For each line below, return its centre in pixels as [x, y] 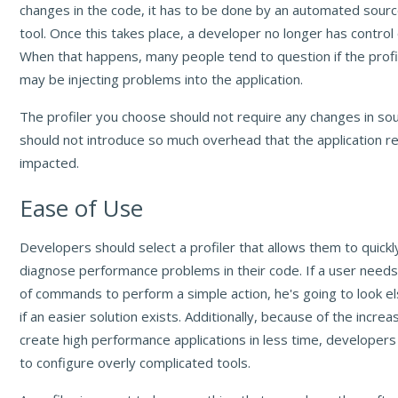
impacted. [50, 163]
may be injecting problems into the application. [162, 80]
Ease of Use [82, 208]
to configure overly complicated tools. [135, 363]
